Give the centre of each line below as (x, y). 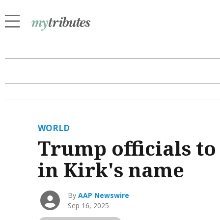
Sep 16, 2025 (89, 206)
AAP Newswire (104, 195)
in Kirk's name (111, 170)
